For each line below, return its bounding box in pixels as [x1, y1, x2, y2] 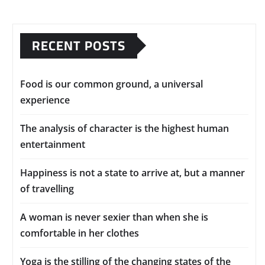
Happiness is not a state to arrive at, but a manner [20, 166, 245, 179]
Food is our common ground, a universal [20, 77, 203, 91]
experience [20, 93, 70, 106]
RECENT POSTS [32, 33, 125, 58]
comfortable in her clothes [20, 226, 139, 240]
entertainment [20, 137, 85, 151]
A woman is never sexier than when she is [20, 210, 208, 224]
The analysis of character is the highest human [20, 121, 229, 135]
